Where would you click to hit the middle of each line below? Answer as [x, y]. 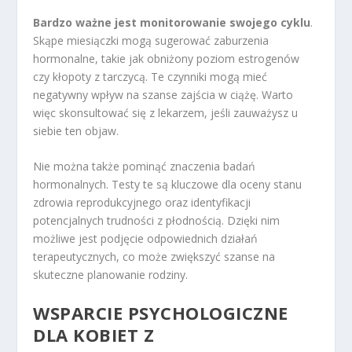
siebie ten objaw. [76, 130]
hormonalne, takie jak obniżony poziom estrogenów [167, 58]
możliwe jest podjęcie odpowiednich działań [146, 239]
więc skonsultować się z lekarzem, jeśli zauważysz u [166, 112]
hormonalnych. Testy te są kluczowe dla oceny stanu [168, 185]
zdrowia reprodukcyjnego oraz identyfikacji [142, 203]
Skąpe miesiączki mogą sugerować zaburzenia [151, 40]
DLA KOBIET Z [94, 334]
